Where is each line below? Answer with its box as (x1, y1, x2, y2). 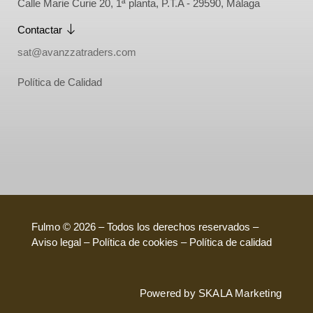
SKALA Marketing (198, 286, 282, 299)
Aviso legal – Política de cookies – (31, 236, 189, 249)
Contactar (17, 23, 62, 36)
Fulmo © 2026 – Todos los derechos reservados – (31, 221, 259, 233)
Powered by (139, 286, 198, 299)
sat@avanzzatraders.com (17, 46, 136, 59)
